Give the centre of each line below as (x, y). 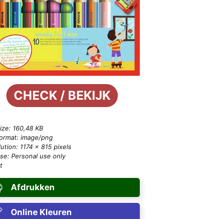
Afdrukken (33, 187)
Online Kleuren (41, 212)
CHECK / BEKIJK (62, 96)
